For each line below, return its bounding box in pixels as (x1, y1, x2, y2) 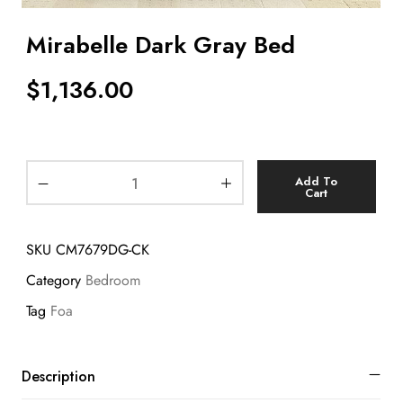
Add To (295, 173, 338, 191)
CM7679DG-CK (56, 239, 149, 261)
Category (26, 270, 81, 291)
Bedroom (85, 270, 140, 291)
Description (22, 365, 95, 387)
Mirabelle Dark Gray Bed (26, 28, 295, 63)
